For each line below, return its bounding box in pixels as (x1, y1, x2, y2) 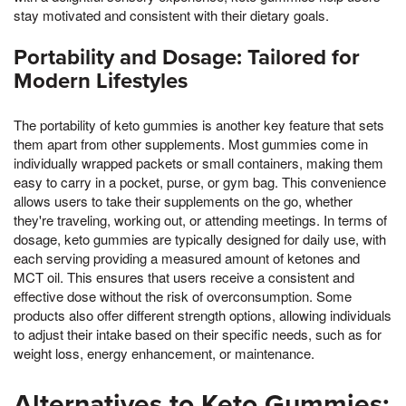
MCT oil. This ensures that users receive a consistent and (14, 266, 354, 286)
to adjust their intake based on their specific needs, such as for (14, 324, 382, 343)
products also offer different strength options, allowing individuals (14, 304, 391, 324)
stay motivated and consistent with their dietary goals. (14, 5, 329, 24)
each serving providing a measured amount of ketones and (14, 247, 360, 267)
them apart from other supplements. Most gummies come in (14, 133, 368, 153)
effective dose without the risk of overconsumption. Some (14, 285, 352, 305)
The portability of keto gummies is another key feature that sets (14, 114, 384, 134)
